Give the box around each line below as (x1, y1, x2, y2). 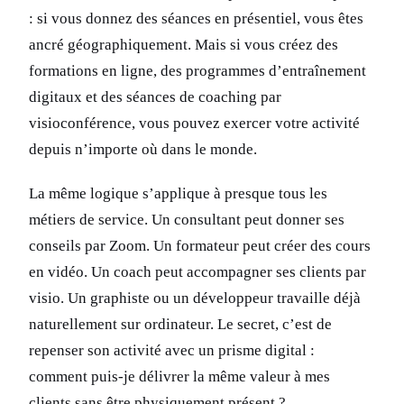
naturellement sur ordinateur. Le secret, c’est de (29, 316, 332, 334)
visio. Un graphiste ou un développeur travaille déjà (29, 289, 361, 308)
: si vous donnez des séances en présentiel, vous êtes (29, 10, 363, 28)
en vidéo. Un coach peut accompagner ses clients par (29, 263, 366, 281)
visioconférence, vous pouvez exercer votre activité (29, 115, 360, 133)
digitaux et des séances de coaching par (29, 88, 281, 106)
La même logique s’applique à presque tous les (29, 185, 327, 203)
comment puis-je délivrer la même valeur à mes (29, 368, 330, 386)
